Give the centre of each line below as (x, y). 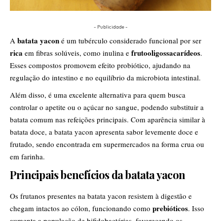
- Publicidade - (110, 27)
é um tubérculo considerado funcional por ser (130, 41)
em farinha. (27, 157)
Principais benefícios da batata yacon (97, 175)
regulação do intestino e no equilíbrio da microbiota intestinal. (105, 78)
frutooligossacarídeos (166, 53)
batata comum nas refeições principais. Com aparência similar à (108, 120)
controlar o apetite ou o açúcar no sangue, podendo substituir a (107, 107)
